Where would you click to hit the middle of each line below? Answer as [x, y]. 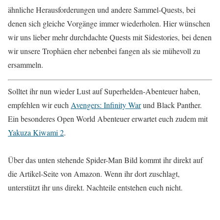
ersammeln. [26, 65]
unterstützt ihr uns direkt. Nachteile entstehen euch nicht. [95, 188]
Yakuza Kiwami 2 [36, 133]
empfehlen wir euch [39, 105]
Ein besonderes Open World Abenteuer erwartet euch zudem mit [108, 119]
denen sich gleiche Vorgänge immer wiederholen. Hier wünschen [109, 24]
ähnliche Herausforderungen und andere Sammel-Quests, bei [102, 10]
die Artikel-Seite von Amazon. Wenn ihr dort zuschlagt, [94, 174]
